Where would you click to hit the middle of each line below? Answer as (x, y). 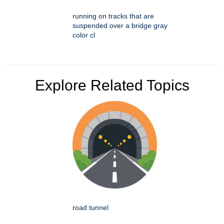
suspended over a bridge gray (120, 26)
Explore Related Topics (112, 85)
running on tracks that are (113, 16)
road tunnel (90, 208)
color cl (84, 35)
